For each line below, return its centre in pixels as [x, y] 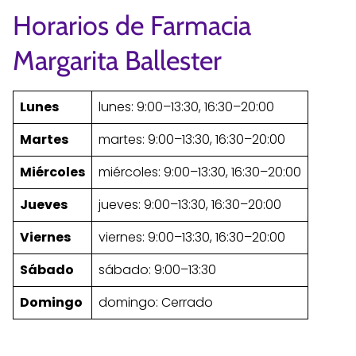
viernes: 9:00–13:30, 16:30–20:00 [192, 237]
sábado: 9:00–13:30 [157, 269]
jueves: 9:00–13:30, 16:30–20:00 [190, 204]
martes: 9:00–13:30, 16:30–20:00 [192, 139]
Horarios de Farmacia [132, 25]
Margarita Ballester [117, 60]
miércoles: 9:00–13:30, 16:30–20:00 [200, 172]
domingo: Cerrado [156, 302]
